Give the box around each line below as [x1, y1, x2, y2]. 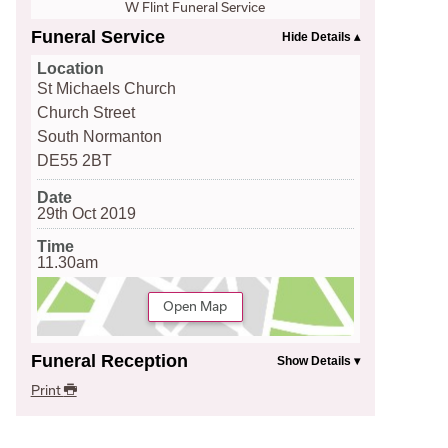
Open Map [163, 298, 228, 315]
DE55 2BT [37, 152, 113, 170]
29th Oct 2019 [37, 205, 137, 223]
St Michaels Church [37, 80, 177, 98]
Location [37, 60, 105, 78]
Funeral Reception [30, 350, 188, 371]
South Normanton [37, 128, 163, 146]
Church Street [37, 104, 136, 122]
